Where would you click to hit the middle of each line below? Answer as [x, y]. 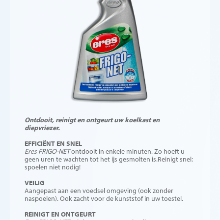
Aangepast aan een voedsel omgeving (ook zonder [99, 191]
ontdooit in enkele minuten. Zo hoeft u [128, 151]
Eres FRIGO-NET [48, 151]
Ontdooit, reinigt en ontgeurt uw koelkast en [92, 120]
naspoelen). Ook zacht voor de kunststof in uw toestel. [104, 198]
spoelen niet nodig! [53, 167]
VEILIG [35, 183]
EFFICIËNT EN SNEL [53, 143]
